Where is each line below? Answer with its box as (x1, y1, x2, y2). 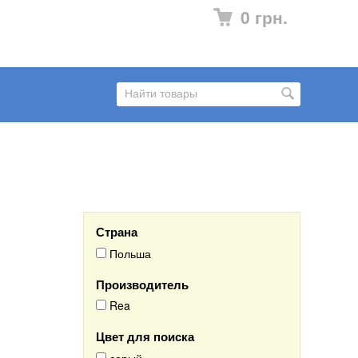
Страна (96, 223, 137, 241)
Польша (106, 245, 151, 261)
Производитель (96, 275, 189, 293)
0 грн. (241, 5, 288, 29)
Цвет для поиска (96, 328, 194, 346)
